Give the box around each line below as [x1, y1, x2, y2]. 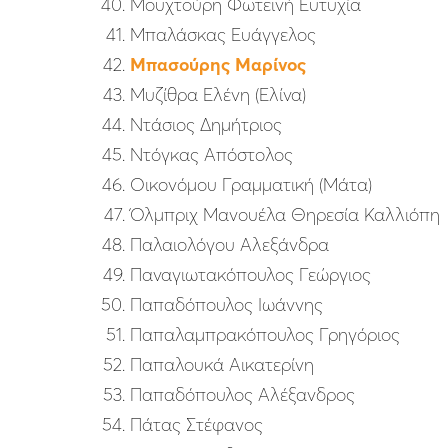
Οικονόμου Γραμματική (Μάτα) [130, 173, 372, 197]
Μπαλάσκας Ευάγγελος [130, 23, 316, 47]
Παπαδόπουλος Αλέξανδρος [130, 383, 355, 407]
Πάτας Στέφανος [130, 413, 263, 437]
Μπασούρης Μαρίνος [130, 53, 306, 77]
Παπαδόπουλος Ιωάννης [130, 293, 323, 317]
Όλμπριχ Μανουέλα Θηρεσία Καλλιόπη [130, 203, 440, 227]
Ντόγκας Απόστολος [130, 143, 293, 167]
